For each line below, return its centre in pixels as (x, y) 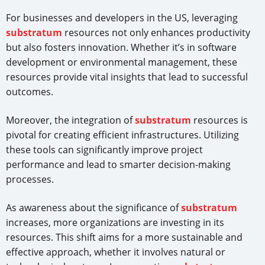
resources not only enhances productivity (156, 33)
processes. (30, 180)
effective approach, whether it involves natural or (116, 252)
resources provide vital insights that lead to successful (127, 77)
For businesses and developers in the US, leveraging (122, 18)
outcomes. (30, 92)
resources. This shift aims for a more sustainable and (124, 237)
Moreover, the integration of (70, 120)
